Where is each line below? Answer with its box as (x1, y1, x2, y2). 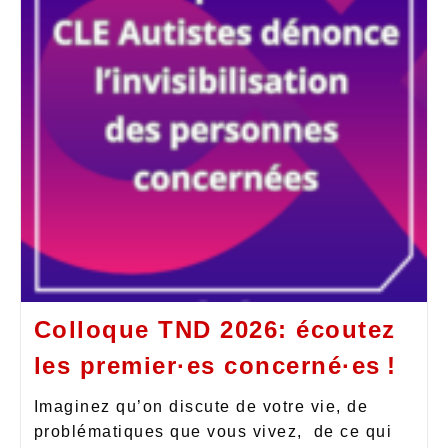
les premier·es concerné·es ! (33, 351, 397, 379)
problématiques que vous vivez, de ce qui (33, 422, 392, 440)
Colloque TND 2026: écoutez (33, 315, 396, 343)
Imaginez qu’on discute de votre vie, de (33, 397, 368, 415)
